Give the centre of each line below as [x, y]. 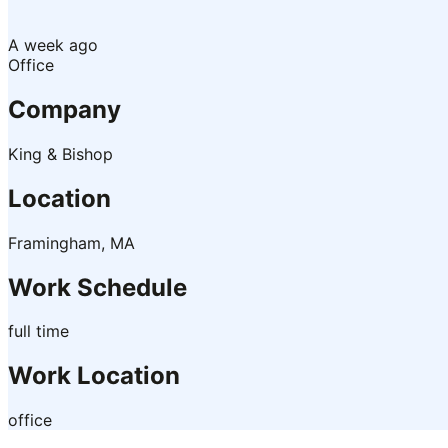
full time [38, 331]
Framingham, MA [71, 242]
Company [64, 109]
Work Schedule [97, 287]
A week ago [53, 45]
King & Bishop [60, 153]
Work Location [94, 376]
